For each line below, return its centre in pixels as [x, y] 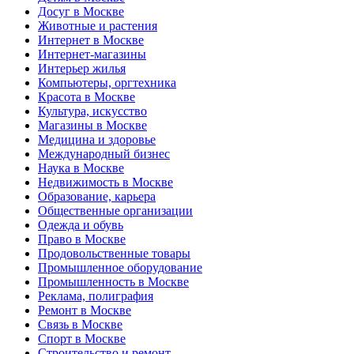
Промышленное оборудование [120, 268]
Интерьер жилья [82, 69]
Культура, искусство [92, 111]
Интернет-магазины [92, 55]
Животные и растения [98, 26]
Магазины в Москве [92, 126]
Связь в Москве [80, 325]
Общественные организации [115, 211]
